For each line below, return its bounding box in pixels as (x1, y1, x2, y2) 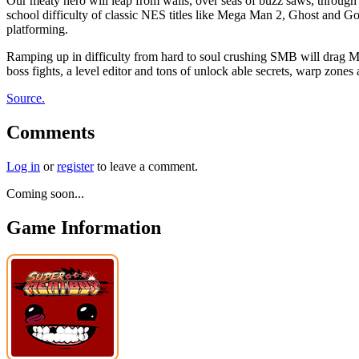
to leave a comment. (94, 159, 198, 173)
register (57, 159, 94, 173)
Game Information (6, 216, 161, 238)
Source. (6, 91, 45, 105)
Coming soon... (6, 186, 84, 200)
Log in (6, 159, 40, 173)
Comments (6, 121, 95, 143)
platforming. (6, 22, 68, 36)
